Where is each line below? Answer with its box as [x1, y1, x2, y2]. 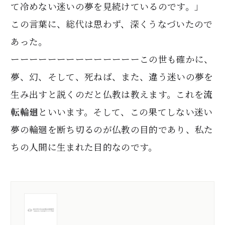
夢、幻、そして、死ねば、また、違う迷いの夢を [11, 70, 213, 83]
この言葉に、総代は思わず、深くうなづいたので [11, 17, 213, 30]
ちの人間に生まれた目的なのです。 [11, 140, 158, 153]
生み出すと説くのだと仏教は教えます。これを [11, 87, 204, 100]
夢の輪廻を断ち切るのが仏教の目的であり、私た [11, 123, 213, 136]
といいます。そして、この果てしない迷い [38, 105, 213, 118]
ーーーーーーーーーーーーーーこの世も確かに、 [11, 52, 213, 65]
